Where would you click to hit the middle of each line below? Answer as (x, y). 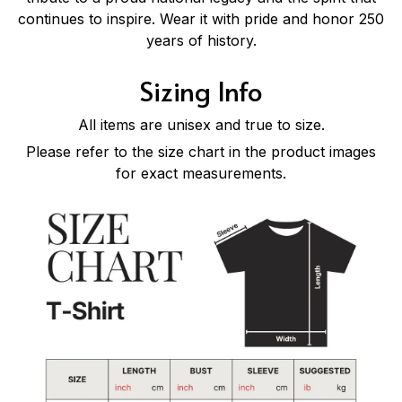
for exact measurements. (201, 174)
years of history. (201, 40)
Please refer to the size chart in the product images (201, 152)
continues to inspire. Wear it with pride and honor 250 (201, 18)
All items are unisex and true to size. (201, 124)
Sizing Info (201, 90)
